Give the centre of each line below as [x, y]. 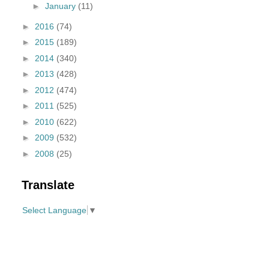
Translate [48, 185]
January [61, 6]
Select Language [54, 210]
